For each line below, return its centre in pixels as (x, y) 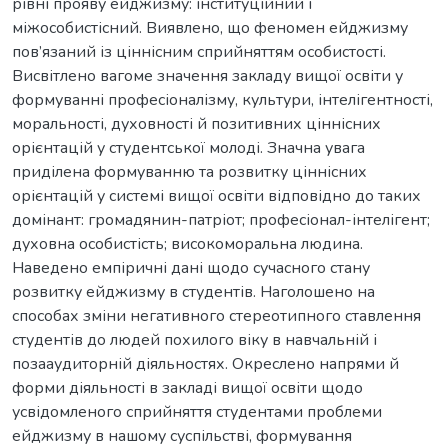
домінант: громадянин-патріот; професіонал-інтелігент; (221, 219)
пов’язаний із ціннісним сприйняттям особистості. (199, 51)
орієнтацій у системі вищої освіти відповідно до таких (216, 195)
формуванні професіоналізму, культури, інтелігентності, (222, 99)
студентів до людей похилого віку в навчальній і (194, 339)
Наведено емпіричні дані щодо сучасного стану (191, 267)
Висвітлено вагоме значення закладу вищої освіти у (207, 75)
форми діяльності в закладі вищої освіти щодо (187, 387)
